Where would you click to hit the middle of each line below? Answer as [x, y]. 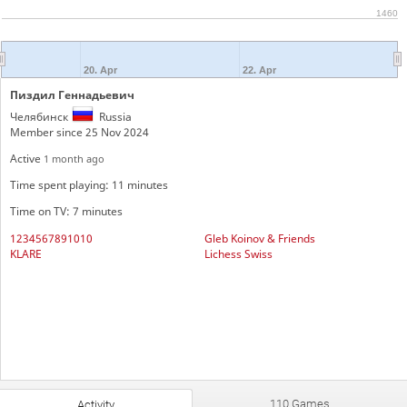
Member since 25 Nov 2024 [79, 132]
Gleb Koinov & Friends [259, 238]
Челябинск [39, 116]
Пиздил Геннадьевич [72, 94]
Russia [114, 116]
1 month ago [74, 158]
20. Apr [101, 69]
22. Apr [259, 69]
